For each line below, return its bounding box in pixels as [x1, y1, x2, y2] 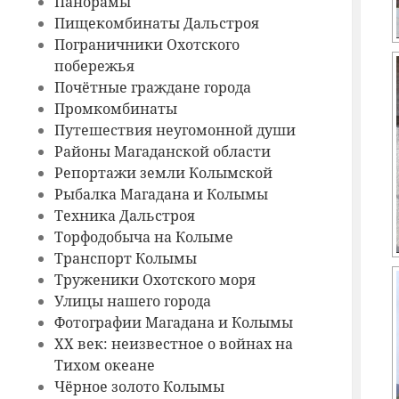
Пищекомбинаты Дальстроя [53, 13, 259, 34]
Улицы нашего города [53, 291, 211, 312]
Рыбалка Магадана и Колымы [53, 184, 268, 205]
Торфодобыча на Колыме [53, 227, 233, 248]
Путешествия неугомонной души [53, 120, 296, 141]
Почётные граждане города [53, 77, 251, 98]
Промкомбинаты [53, 99, 177, 119]
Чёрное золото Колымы [53, 377, 224, 397]
